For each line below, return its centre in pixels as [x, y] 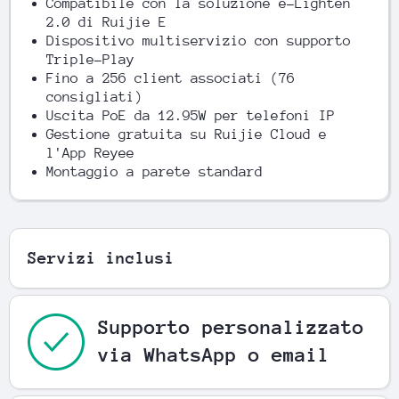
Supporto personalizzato [231, 327]
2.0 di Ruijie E [106, 22]
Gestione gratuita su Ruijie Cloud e [187, 134]
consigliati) [94, 97]
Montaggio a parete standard [155, 172]
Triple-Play [90, 60]
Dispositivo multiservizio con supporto [199, 41]
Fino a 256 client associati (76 [171, 78]
